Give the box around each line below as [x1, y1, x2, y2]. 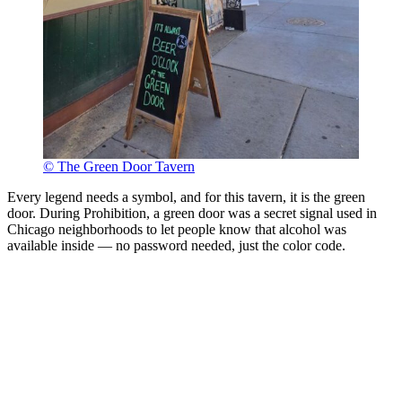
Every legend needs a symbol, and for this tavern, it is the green [7, 188, 365, 205]
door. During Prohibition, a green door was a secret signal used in [7, 205, 377, 221]
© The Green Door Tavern [43, 158, 195, 174]
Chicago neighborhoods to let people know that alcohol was [7, 221, 346, 237]
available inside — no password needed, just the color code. [7, 237, 345, 253]
